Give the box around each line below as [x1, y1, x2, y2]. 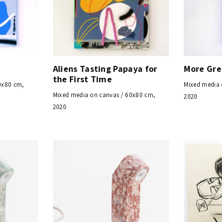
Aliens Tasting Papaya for [53, 62, 158, 74]
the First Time [53, 73, 112, 85]
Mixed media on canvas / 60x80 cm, [53, 90, 156, 99]
